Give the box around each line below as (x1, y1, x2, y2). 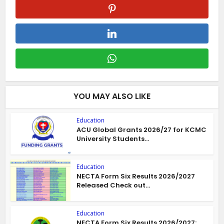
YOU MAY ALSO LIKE (73, 90, 150, 102)
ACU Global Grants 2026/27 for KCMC (76, 125, 207, 135)
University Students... (76, 134, 149, 144)
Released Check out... (76, 180, 150, 190)
